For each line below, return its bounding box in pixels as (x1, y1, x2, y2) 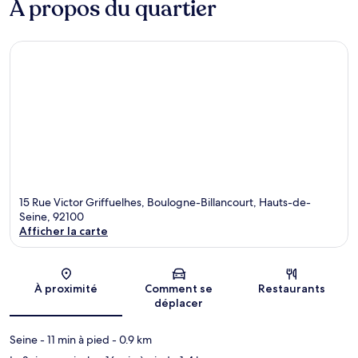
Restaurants (258, 281, 326, 296)
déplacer (154, 296, 204, 311)
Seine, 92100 (19, 209, 84, 225)
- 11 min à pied (38, 332, 109, 348)
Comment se (145, 281, 213, 296)
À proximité (34, 281, 98, 296)
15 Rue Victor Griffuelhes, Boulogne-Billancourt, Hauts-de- (19, 195, 311, 210)
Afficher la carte (19, 224, 108, 239)
